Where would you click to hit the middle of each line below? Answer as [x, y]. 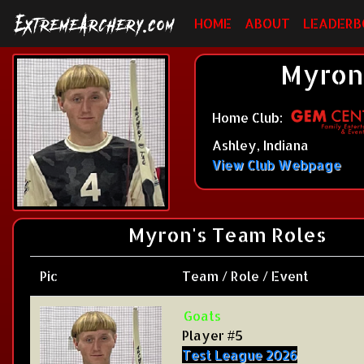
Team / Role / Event [245, 276]
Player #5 [212, 336]
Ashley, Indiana [260, 145]
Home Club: [249, 118]
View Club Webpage [277, 165]
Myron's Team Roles [227, 235]
